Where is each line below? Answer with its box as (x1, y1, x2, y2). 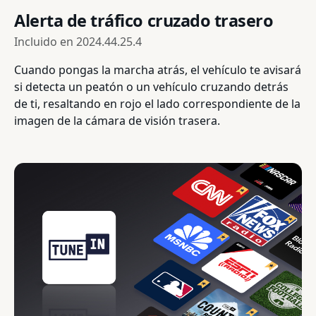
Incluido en (14, 33, 76, 49)
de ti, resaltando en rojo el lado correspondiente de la (14, 95, 300, 111)
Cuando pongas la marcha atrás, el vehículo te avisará (14, 61, 301, 78)
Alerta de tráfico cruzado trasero (14, 8, 274, 32)
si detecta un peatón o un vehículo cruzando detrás (14, 78, 288, 95)
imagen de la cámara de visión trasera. (14, 112, 220, 128)
